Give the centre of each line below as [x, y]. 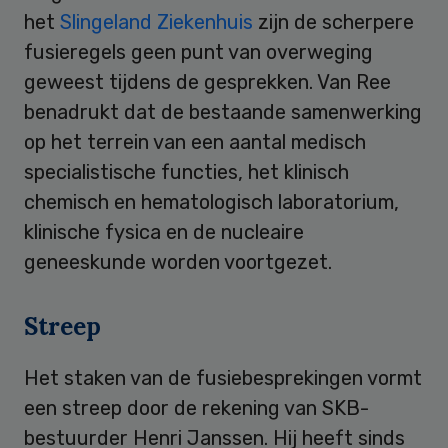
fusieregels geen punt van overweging [198, 51]
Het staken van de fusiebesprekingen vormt [223, 377]
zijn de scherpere [336, 21]
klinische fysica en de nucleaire [164, 231]
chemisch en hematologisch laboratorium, [211, 201]
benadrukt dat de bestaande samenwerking [223, 111]
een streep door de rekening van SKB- [196, 407]
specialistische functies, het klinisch [186, 171]
